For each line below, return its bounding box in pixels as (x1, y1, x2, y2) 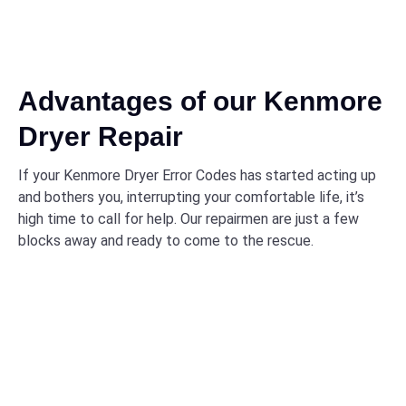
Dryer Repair (18, 121, 183, 151)
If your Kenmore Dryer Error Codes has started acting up (18, 167, 376, 184)
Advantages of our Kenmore (18, 86, 382, 116)
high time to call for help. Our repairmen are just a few (18, 210, 359, 227)
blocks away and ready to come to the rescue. (18, 232, 314, 249)
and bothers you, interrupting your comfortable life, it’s (18, 188, 364, 206)
